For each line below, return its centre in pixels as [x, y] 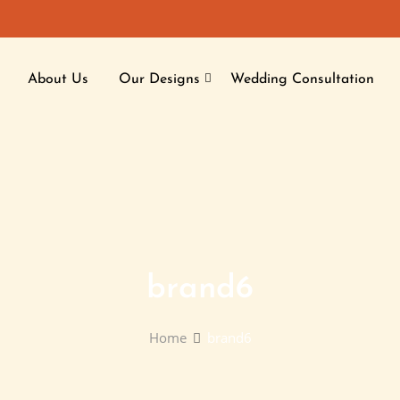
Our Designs [159, 79]
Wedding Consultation [302, 79]
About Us [58, 79]
